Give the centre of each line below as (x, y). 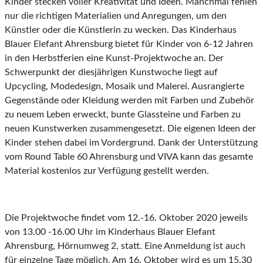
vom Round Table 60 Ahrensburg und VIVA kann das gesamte (129, 157)
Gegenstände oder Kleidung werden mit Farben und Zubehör (129, 101)
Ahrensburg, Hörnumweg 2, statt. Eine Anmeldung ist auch (125, 246)
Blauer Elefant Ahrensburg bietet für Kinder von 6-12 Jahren (129, 44)
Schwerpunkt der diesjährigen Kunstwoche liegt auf (111, 73)
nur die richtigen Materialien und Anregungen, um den (116, 16)
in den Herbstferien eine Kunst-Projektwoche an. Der (114, 58)
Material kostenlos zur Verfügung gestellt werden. (107, 171)
